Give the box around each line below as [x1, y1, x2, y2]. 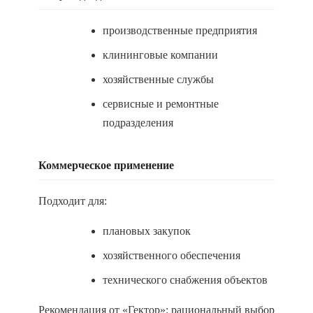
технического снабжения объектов [103, 274, 268, 286]
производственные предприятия [103, 24, 257, 36]
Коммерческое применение [38, 159, 174, 171]
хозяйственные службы [103, 73, 214, 85]
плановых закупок [103, 225, 191, 237]
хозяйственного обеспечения [103, 249, 240, 261]
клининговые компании [103, 49, 218, 61]
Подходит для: [38, 195, 107, 207]
